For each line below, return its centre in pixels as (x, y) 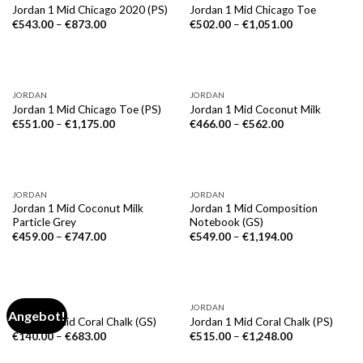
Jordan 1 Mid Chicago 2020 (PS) (90, 9)
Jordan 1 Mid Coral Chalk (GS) (84, 321)
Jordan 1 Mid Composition (253, 208)
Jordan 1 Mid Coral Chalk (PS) (261, 321)
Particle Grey (44, 222)
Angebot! (37, 315)
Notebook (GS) (226, 222)
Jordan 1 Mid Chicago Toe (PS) (86, 109)
